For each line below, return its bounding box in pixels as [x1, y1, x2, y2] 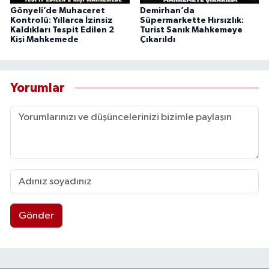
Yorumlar [10, 81, 65, 94]
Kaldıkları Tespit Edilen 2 [10, 26, 114, 35]
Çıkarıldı [139, 35, 175, 44]
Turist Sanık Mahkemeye [139, 26, 243, 35]
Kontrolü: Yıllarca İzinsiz [10, 16, 113, 25]
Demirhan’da [139, 7, 195, 16]
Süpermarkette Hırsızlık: [139, 16, 244, 25]
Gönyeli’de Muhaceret [10, 7, 105, 16]
